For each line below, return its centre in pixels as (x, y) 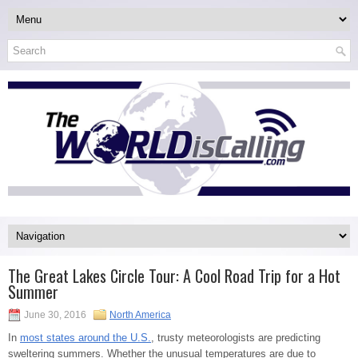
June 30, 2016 (55, 314)
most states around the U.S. (86, 337)
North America (140, 314)
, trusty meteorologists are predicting (236, 337)
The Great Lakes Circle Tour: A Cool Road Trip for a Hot (174, 275)
